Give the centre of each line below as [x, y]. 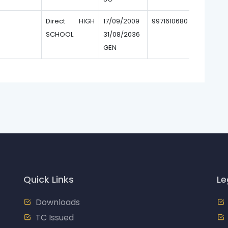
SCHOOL [60, 34]
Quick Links [49, 179]
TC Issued [55, 218]
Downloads [58, 202]
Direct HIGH [70, 21]
